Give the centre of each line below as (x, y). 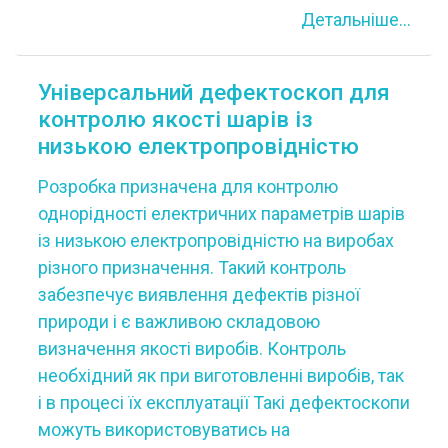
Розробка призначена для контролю (187, 186)
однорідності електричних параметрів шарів (221, 213)
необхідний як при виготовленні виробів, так (220, 375)
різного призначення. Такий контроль (191, 267)
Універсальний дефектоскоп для (213, 91)
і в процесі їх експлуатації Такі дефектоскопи (223, 402)
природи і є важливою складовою (178, 321)
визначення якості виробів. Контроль (191, 348)
